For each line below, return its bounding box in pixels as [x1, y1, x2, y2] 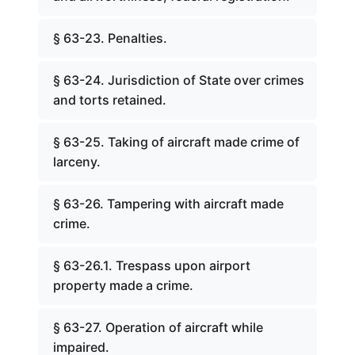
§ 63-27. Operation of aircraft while [53, 319, 263, 335]
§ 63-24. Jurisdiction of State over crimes [53, 72, 304, 88]
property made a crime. [53, 277, 193, 293]
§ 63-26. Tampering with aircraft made [53, 196, 284, 212]
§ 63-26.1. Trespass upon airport [53, 258, 250, 273]
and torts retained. [53, 92, 166, 108]
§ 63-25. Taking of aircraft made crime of [53, 134, 300, 150]
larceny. [53, 154, 101, 170]
